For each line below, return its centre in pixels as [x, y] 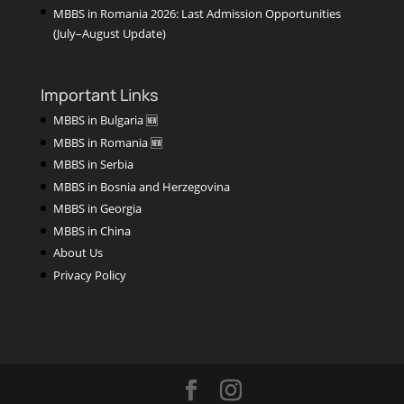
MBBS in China [92, 230]
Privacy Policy [89, 275]
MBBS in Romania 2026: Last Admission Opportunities [197, 14]
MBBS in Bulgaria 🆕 [105, 120]
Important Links [99, 95]
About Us [78, 252]
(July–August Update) [109, 34]
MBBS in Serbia [93, 164]
